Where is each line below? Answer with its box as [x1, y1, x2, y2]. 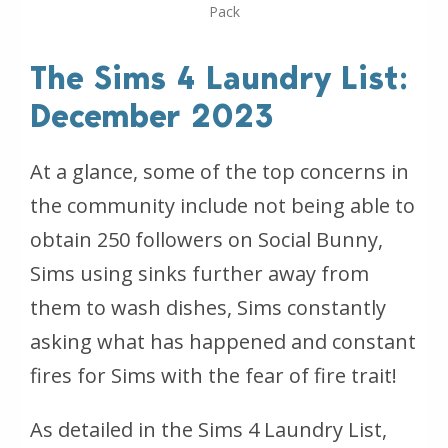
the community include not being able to [30, 191, 415, 219]
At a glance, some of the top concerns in [30, 157, 409, 185]
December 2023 [30, 96, 274, 135]
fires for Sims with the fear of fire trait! [30, 361, 397, 389]
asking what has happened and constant [30, 327, 416, 355]
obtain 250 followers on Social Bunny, [30, 225, 383, 253]
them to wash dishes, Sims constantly [30, 293, 386, 321]
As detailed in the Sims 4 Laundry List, [30, 415, 387, 443]
